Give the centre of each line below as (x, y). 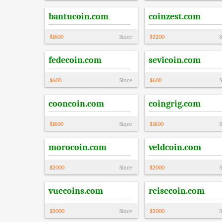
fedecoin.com (75, 60)
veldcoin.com (175, 147)
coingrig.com (175, 104)
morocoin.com (78, 147)
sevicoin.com (175, 60)
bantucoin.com (79, 17)
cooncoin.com (76, 104)
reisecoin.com (177, 191)
